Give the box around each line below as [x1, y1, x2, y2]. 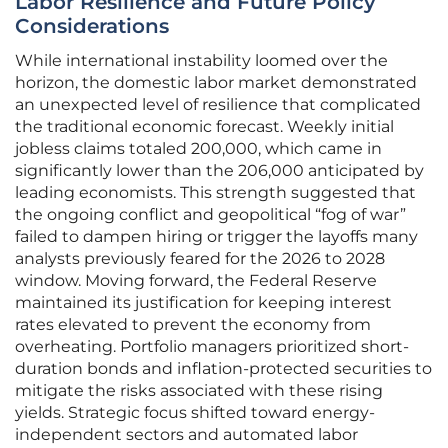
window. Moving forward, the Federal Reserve [15, 271, 377, 291]
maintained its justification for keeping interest [15, 293, 392, 313]
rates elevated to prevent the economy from [15, 315, 371, 335]
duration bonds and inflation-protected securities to [15, 359, 432, 379]
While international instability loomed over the [15, 51, 388, 71]
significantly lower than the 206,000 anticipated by [15, 161, 424, 181]
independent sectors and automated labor [15, 425, 358, 445]
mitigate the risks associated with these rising [15, 381, 383, 401]
